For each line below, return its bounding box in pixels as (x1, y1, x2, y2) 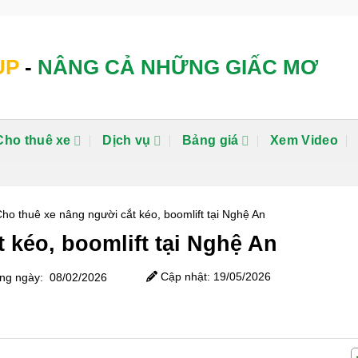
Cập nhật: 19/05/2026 (157, 269, 271, 283)
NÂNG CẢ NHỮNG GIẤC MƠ (38, 55, 318, 79)
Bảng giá (182, 133, 239, 147)
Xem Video (270, 133, 339, 147)
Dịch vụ (102, 133, 151, 147)
